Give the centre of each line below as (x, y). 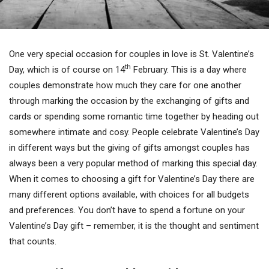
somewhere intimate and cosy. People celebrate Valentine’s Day (134, 132)
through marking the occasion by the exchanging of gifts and (129, 101)
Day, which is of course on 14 (67, 69)
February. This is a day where (189, 69)
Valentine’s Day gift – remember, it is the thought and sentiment (134, 225)
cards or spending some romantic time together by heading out (134, 116)
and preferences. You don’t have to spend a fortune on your (127, 210)
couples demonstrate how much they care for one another (125, 85)
